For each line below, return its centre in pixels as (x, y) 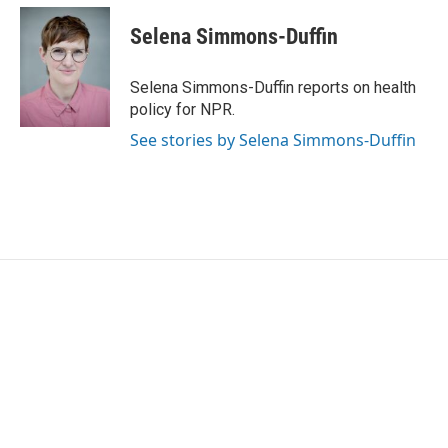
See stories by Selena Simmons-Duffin (273, 140)
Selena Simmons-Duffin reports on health (273, 87)
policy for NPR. (182, 109)
